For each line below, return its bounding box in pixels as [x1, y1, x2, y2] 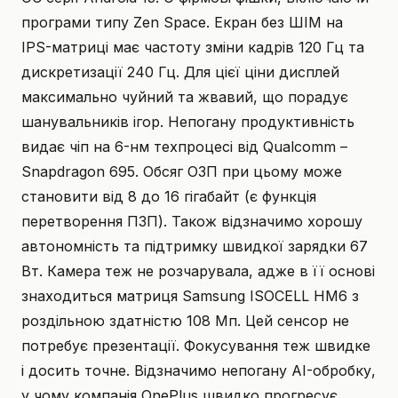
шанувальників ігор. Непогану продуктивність [21, 113, 354, 131]
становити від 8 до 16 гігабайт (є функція [21, 187, 316, 206]
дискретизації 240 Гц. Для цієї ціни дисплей [21, 63, 339, 82]
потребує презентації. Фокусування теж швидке [21, 337, 370, 355]
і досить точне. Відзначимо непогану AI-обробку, [21, 362, 376, 380]
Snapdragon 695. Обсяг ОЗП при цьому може [21, 163, 342, 181]
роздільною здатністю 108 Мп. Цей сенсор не [21, 312, 349, 330]
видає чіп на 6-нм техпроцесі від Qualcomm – [21, 138, 347, 156]
